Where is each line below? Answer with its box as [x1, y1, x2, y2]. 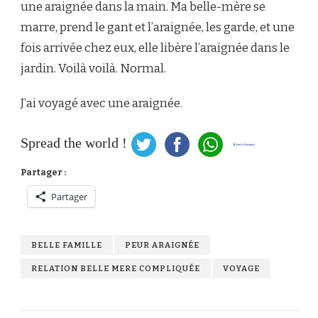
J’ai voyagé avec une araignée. [21, 95, 182, 111]
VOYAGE [223, 263, 260, 273]
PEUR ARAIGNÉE [125, 239, 199, 250]
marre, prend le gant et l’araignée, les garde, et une [21, 19, 295, 35]
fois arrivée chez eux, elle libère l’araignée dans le [21, 40, 290, 55]
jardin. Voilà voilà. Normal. [21, 60, 166, 76]
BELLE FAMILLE [31, 239, 102, 250]
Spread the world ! [21, 135, 127, 151]
